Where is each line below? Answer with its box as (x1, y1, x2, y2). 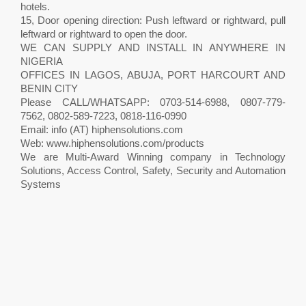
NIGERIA (20, 55, 63, 67)
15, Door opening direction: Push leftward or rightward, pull (20, 14, 286, 26)
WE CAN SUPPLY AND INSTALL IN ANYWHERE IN (20, 42, 286, 53)
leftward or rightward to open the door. (20, 28, 187, 40)
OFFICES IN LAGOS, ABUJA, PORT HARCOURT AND (20, 69, 286, 81)
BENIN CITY (20, 83, 78, 94)
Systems (20, 178, 61, 190)
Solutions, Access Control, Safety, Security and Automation (20, 165, 286, 176)
